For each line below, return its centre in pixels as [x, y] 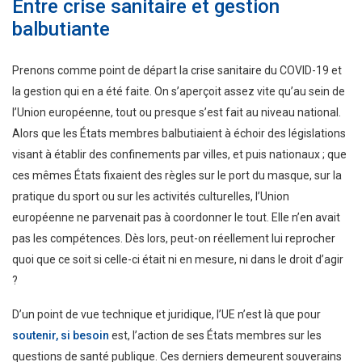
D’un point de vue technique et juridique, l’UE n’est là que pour [166, 314]
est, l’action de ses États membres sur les [215, 335]
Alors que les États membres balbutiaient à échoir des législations [179, 133]
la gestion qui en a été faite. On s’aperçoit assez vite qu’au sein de [179, 91]
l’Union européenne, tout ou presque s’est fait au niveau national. [177, 112]
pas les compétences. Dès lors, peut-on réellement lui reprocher [174, 238]
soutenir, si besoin [61, 335]
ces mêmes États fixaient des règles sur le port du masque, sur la [177, 175]
